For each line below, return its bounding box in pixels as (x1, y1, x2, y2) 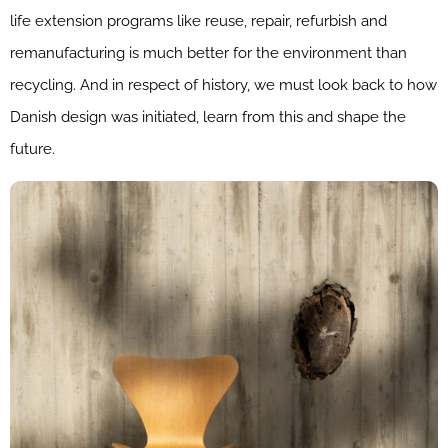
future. (10, 139, 55, 158)
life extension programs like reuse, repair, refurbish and (10, 11, 387, 30)
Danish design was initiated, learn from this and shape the (10, 107, 406, 126)
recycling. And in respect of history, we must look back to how (10, 75, 437, 94)
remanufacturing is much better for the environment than (10, 43, 407, 62)
